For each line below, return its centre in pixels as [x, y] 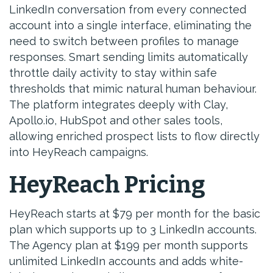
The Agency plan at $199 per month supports [129, 245]
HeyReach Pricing [107, 185]
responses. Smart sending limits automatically [129, 57]
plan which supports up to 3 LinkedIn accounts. [133, 229]
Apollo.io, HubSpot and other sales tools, [116, 120]
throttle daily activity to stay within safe [113, 73]
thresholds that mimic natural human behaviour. [133, 89]
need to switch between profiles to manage [124, 41]
